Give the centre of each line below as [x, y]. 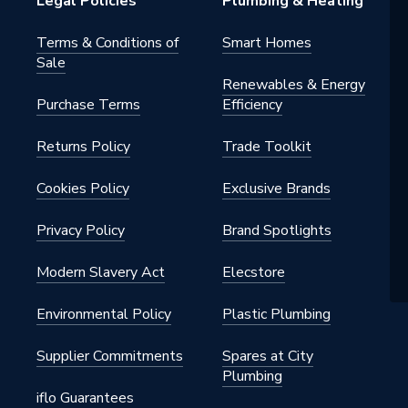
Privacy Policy [81, 230]
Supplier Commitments [110, 356]
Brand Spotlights [277, 230]
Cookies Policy [83, 189]
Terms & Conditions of [107, 43]
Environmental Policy [104, 314]
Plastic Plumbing [276, 314]
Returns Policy [83, 147]
